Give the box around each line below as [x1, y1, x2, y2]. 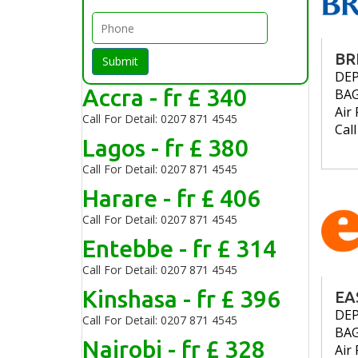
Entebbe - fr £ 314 [82, 235, 276, 262]
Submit [102, 54, 138, 69]
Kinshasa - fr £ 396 [82, 285, 280, 312]
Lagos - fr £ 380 [82, 134, 249, 161]
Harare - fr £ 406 [82, 185, 261, 212]
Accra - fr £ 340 [82, 84, 247, 111]
